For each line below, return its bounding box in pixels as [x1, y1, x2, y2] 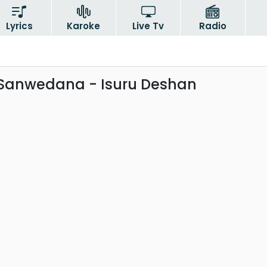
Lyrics [5, 20, 33, 32]
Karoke [67, 20, 101, 32]
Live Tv [132, 20, 164, 32]
